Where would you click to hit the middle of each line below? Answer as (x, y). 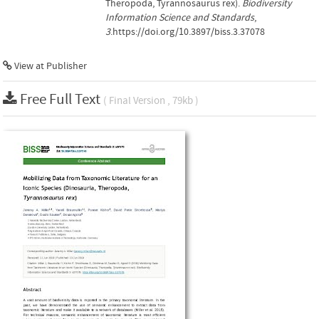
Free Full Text (62, 100)
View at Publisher (49, 66)
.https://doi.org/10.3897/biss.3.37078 (188, 32)
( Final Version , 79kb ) (151, 101)
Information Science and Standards (180, 18)
